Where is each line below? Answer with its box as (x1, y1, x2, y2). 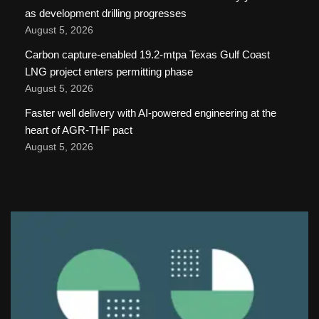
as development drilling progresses (25, 6, 187, 19)
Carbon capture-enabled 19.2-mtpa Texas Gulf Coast (25, 48, 270, 61)
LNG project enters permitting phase (25, 65, 193, 78)
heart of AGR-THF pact (25, 123, 132, 136)
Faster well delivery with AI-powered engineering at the (25, 106, 276, 119)
